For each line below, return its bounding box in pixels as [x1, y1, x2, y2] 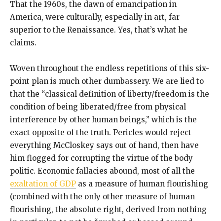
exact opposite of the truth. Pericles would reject [10, 128, 191, 138]
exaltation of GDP [10, 179, 76, 189]
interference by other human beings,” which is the [10, 115, 197, 125]
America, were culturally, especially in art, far [10, 12, 180, 22]
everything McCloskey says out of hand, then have [10, 141, 199, 150]
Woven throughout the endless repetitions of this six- [10, 64, 209, 74]
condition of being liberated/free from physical [10, 102, 186, 112]
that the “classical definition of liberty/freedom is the [10, 89, 209, 99]
